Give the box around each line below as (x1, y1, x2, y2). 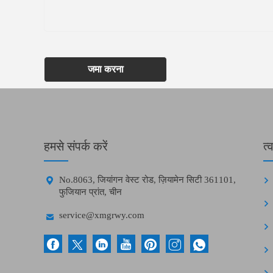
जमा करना (87, 64, 124, 74)
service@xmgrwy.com (59, 210, 144, 220)
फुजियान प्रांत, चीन (59, 187, 122, 197)
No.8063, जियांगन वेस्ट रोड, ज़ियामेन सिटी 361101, (59, 175, 236, 185)
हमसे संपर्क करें (44, 140, 108, 153)
